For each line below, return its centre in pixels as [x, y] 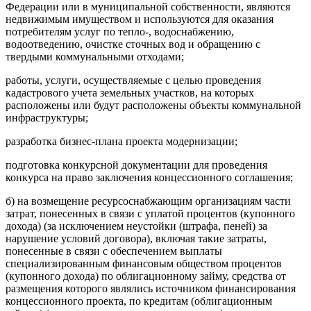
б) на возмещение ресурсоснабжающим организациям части [148, 201]
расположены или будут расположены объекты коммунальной [153, 105]
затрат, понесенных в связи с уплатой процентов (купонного [150, 213]
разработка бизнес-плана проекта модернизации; [121, 141]
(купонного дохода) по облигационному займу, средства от [146, 276]
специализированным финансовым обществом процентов [144, 263]
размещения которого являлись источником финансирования [151, 288]
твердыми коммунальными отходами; [95, 57]
